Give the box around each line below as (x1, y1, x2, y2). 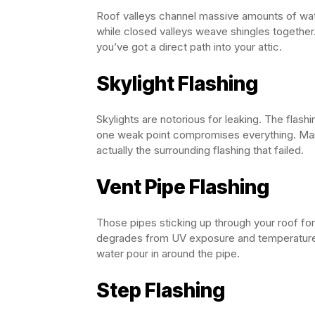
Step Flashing (96, 278, 225, 302)
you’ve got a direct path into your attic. (96, 40, 282, 53)
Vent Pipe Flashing (96, 175, 269, 199)
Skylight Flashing (96, 72, 258, 96)
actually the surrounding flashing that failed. (96, 143, 304, 157)
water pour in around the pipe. (96, 247, 240, 260)
